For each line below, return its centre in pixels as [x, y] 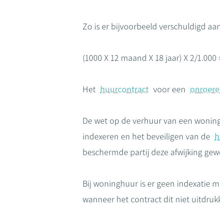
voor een [169, 89]
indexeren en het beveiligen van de [147, 137]
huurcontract [124, 89]
